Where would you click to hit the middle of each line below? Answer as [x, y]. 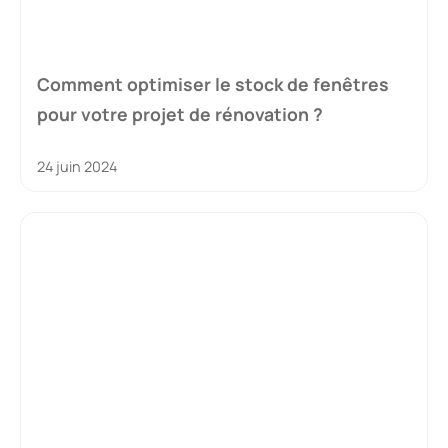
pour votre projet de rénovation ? [180, 113]
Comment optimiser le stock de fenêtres [213, 83]
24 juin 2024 [77, 166]
